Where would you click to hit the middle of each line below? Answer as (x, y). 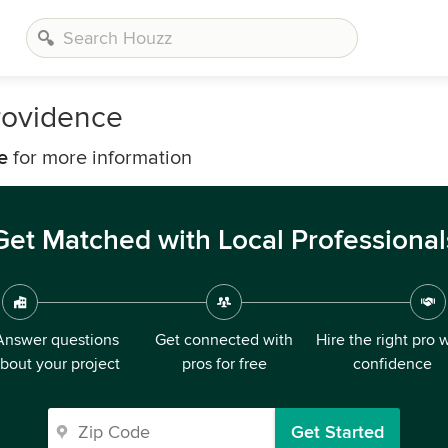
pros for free (224, 364)
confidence (392, 364)
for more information (100, 158)
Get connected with (224, 340)
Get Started (337, 432)
